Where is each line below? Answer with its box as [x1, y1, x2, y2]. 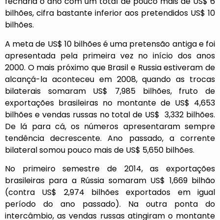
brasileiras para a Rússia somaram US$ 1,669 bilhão [5, 175, 215, 187]
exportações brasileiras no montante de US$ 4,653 [5, 97, 215, 109]
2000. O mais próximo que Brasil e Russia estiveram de [5, 61, 215, 73]
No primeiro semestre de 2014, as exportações [5, 163, 215, 175]
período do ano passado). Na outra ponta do [5, 198, 215, 210]
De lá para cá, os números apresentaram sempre [5, 120, 215, 132]
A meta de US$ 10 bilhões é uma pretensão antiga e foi [5, 38, 215, 50]
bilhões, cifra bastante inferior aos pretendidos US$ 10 [5, 7, 215, 19]
